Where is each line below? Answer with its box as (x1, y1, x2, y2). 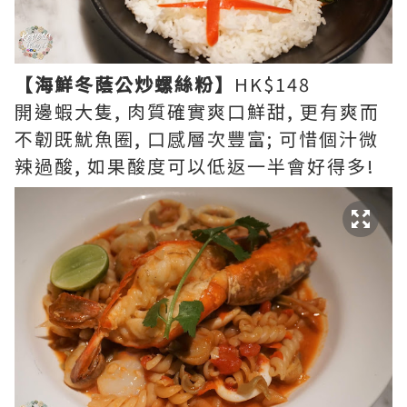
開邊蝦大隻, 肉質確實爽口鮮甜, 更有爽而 (15, 98, 380, 125)
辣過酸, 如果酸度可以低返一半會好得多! (15, 153, 375, 180)
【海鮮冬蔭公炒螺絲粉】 (15, 71, 234, 98)
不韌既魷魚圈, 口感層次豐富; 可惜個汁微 (15, 125, 379, 153)
